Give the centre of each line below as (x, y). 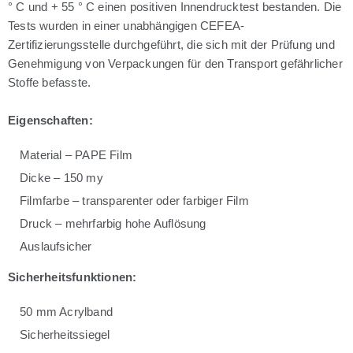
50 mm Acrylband (66, 312)
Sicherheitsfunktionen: (72, 277)
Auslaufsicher (56, 247)
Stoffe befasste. (50, 83)
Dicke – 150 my (61, 178)
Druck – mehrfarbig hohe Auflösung (113, 224)
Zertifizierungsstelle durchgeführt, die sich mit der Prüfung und (171, 45)
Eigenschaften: (50, 121)
